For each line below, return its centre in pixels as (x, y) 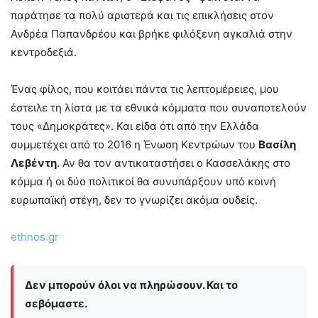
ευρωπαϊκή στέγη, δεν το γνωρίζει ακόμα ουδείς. (134, 200)
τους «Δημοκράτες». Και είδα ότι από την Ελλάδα (135, 126)
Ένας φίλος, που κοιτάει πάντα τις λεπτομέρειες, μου (145, 89)
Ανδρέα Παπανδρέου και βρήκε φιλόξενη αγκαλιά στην (152, 34)
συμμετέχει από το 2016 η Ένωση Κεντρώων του (135, 145)
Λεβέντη (34, 163)
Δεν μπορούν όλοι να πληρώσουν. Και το (131, 285)
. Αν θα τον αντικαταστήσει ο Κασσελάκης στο (174, 163)
